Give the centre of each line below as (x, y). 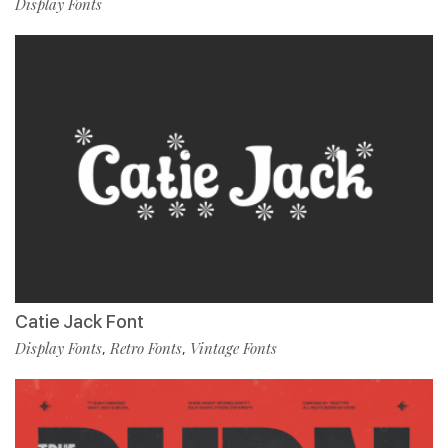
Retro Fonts (146, 347)
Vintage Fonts (233, 347)
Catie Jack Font (79, 321)
